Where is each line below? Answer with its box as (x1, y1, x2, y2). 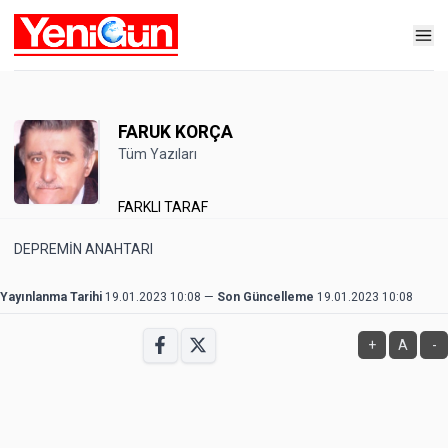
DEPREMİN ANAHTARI (14, 240, 153, 257)
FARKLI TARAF (117, 198, 208, 215)
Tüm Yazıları (117, 146, 197, 162)
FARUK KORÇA (117, 122, 233, 142)
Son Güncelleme (217, 289, 314, 304)
